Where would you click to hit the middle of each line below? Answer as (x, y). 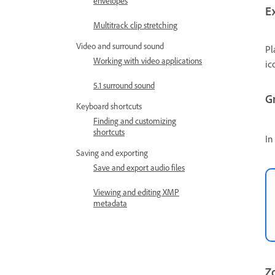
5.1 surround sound (124, 85)
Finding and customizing (135, 121)
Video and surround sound (120, 46)
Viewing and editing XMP (136, 192)
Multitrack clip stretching (135, 25)
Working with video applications (148, 60)
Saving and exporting (112, 153)
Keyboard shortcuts (109, 106)
